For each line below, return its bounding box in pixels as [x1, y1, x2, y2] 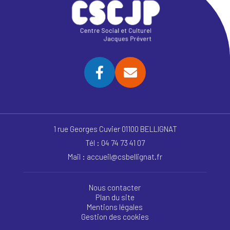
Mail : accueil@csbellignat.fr [68, 152, 162, 162]
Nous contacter [89, 183, 141, 193]
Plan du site [95, 193, 135, 202]
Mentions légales [87, 202, 143, 212]
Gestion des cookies [81, 212, 149, 222]
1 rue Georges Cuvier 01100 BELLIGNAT [53, 124, 177, 134]
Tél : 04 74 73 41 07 [85, 138, 145, 148]
